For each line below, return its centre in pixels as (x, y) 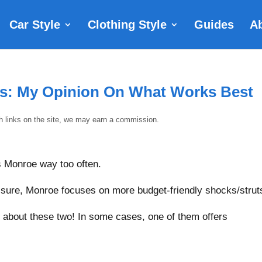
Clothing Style (127, 25)
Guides (214, 25)
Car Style (35, 25)
